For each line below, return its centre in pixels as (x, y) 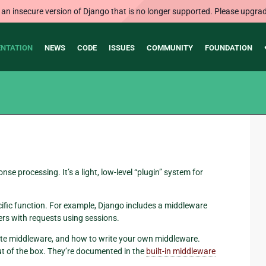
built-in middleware (181, 251)
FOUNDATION (228, 48)
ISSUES (121, 48)
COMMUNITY (170, 48)
